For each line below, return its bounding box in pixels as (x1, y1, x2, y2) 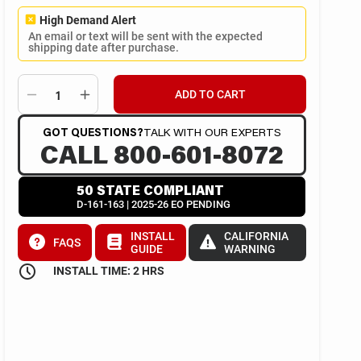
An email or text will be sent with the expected (28, 30, 263, 44)
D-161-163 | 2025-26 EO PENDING (77, 198, 230, 211)
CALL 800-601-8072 (40, 137, 284, 171)
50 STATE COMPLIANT (77, 181, 224, 199)
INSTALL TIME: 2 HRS (53, 264, 164, 278)
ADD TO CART (174, 88, 246, 102)
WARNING (224, 243, 276, 256)
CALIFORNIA (224, 230, 289, 243)
